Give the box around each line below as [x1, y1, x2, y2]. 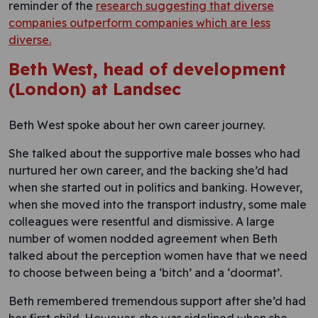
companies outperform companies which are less [9, 16, 270, 30]
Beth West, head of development [9, 59, 286, 79]
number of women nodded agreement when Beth [9, 231, 278, 246]
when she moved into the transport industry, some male [9, 197, 307, 212]
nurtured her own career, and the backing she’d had [9, 163, 288, 177]
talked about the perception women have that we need [9, 248, 307, 263]
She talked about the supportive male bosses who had [9, 146, 300, 160]
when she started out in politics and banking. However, [9, 180, 302, 194]
